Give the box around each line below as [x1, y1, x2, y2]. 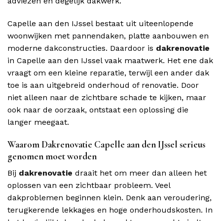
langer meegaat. [7, 117, 69, 127]
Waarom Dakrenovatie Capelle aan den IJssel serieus [7, 138, 205, 150]
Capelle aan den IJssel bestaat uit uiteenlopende [7, 18, 193, 28]
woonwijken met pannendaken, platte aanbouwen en [7, 31, 209, 40]
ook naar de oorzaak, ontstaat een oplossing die [7, 105, 188, 114]
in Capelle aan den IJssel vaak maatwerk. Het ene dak [7, 55, 213, 65]
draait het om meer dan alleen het [73, 168, 207, 178]
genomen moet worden [7, 150, 97, 162]
